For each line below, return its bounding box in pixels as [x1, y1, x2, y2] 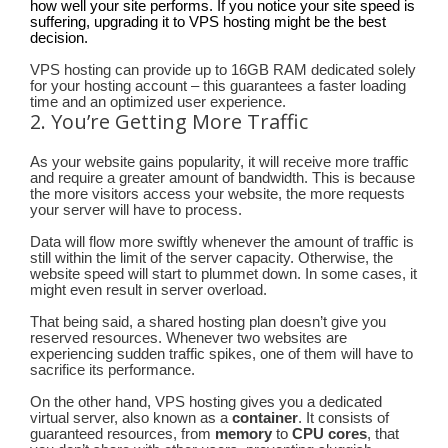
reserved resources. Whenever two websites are [30, 329, 347, 346]
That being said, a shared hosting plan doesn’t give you [30, 313, 386, 330]
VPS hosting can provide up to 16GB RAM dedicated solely [30, 61, 416, 78]
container [232, 409, 298, 426]
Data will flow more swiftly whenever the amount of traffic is [30, 233, 414, 250]
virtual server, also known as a [30, 409, 232, 426]
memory [215, 425, 272, 442]
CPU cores [292, 425, 367, 442]
